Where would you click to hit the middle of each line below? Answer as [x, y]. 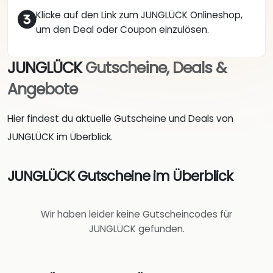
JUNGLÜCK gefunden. [136, 229]
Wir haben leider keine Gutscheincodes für [136, 214]
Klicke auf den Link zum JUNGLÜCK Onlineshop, [139, 15]
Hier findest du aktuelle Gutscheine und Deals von [120, 119]
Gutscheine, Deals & [156, 68]
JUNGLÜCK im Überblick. [60, 137]
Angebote [42, 90]
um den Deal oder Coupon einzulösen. [122, 30]
